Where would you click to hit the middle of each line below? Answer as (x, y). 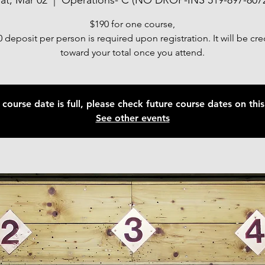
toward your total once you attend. (132, 52)
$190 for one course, (132, 24)
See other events (132, 118)
